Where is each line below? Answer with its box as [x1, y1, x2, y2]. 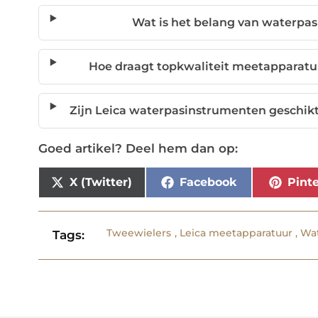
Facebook [179, 175, 236, 190]
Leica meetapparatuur [180, 226, 293, 240]
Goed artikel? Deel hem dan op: [38, 141, 238, 156]
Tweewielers [106, 226, 172, 240]
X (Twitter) [70, 175, 133, 190]
